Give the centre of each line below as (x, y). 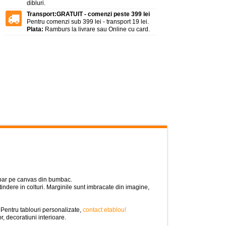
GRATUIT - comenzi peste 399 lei (103, 14)
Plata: (35, 29)
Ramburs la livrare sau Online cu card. (97, 29)
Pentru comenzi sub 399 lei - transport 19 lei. (88, 22)
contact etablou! (104, 210)
